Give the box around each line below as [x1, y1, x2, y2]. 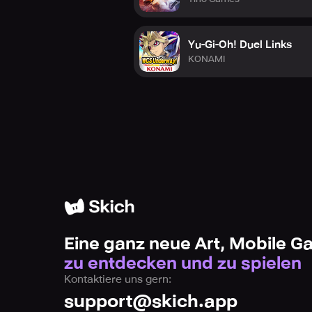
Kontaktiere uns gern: [64, 273, 171, 286]
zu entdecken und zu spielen [64, 253, 302, 273]
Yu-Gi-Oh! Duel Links [188, 38, 292, 51]
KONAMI [188, 53, 225, 64]
